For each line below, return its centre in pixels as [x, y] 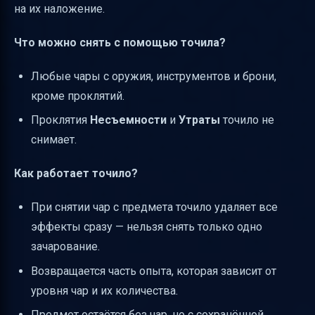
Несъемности [128, 120]
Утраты [199, 120]
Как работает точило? [76, 174]
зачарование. [65, 247]
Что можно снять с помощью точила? [120, 42]
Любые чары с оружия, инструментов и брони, [154, 76]
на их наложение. [59, 8]
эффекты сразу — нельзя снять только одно [147, 227]
